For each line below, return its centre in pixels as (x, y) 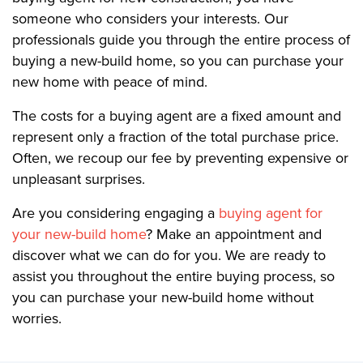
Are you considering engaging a (115, 214)
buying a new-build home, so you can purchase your (178, 61)
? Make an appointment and (234, 235)
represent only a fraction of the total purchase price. (175, 137)
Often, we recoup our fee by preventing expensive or (180, 158)
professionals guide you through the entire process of (181, 40)
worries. (37, 319)
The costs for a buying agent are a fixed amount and (177, 116)
